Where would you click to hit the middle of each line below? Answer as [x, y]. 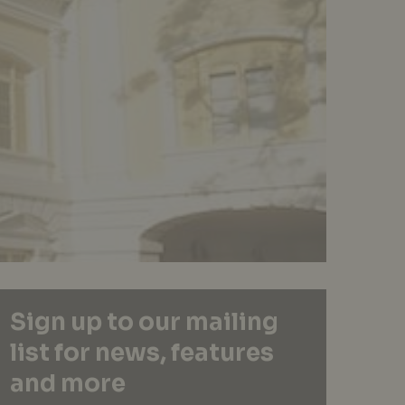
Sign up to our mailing [144, 322]
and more [68, 384]
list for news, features [142, 353]
